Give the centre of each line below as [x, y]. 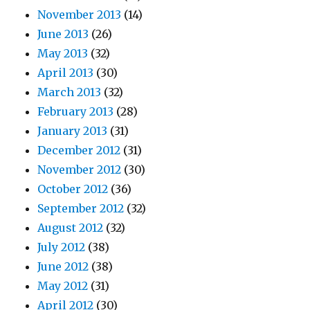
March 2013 [70, 92]
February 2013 [76, 112]
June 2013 [63, 34]
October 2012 [73, 189]
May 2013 [63, 54]
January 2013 [73, 131]
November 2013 [80, 15]
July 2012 [62, 247]
